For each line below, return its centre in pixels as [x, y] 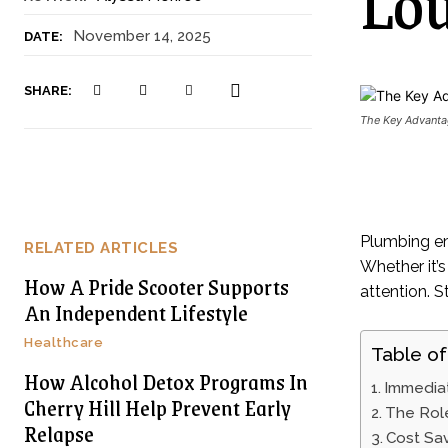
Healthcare [63, 342]
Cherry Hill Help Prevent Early [157, 407]
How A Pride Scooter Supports [156, 286]
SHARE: [48, 91]
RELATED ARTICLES [101, 247]
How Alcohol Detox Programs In [166, 381]
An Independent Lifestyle [136, 312]
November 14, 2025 [142, 35]
